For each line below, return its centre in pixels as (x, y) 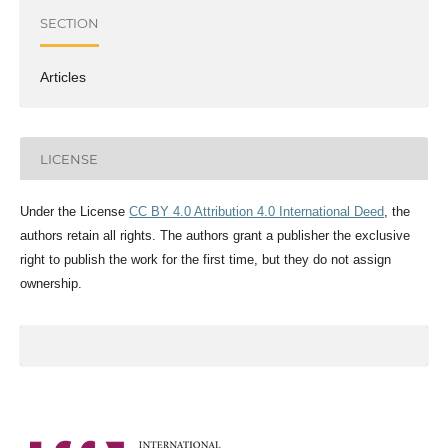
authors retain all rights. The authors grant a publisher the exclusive (214, 236)
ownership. (50, 284)
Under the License (74, 212)
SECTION (69, 22)
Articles (62, 77)
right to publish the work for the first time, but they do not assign (205, 260)
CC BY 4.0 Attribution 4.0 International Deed (256, 212)
